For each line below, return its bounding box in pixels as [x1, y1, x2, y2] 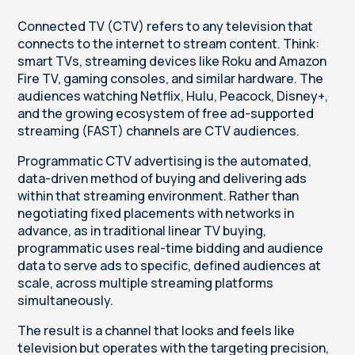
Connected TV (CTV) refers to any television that [17, 17, 314, 36]
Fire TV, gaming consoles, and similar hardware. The [17, 70, 324, 88]
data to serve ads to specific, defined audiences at [17, 257, 322, 275]
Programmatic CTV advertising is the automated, [17, 152, 312, 170]
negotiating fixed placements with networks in [17, 204, 295, 223]
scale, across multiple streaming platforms [17, 274, 274, 292]
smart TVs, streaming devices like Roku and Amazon [17, 52, 327, 71]
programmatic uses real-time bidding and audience [17, 239, 324, 258]
